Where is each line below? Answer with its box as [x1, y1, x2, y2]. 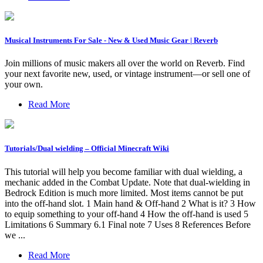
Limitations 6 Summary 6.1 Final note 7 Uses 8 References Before [5, 219, 251, 230]
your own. [5, 79, 43, 90]
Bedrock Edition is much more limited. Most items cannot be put [5, 187, 243, 198]
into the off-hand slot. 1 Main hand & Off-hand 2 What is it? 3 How [5, 198, 256, 208]
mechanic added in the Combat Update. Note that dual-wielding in [5, 177, 250, 187]
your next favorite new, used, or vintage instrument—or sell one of [5, 69, 250, 79]
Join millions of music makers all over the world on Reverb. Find [5, 58, 245, 69]
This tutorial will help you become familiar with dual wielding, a [5, 166, 242, 177]
